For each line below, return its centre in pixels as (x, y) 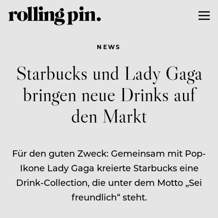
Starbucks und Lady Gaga (109, 73)
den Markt (109, 115)
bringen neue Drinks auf (109, 94)
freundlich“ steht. (109, 197)
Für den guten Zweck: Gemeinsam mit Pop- (109, 153)
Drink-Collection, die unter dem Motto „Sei (109, 182)
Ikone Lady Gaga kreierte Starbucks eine (109, 168)
